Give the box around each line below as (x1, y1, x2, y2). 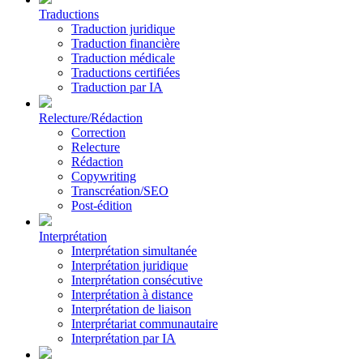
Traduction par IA (71, 79, 163, 94)
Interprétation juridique (71, 258, 188, 272)
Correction (71, 125, 126, 139)
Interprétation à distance (71, 287, 193, 301)
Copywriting (71, 169, 136, 183)
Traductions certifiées (71, 65, 180, 79)
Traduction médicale (71, 50, 175, 65)
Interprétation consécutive (71, 272, 203, 287)
